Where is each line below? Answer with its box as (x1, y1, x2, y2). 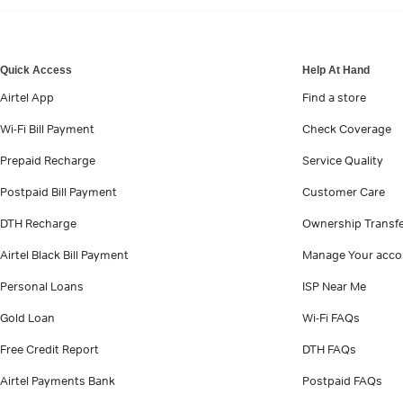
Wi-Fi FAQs (302, 310, 360, 326)
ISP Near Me (302, 279, 366, 294)
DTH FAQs (302, 342, 356, 357)
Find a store (302, 90, 366, 105)
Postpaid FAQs (302, 373, 382, 389)
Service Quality (302, 153, 383, 168)
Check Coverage (302, 121, 391, 137)
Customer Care (302, 184, 385, 200)
